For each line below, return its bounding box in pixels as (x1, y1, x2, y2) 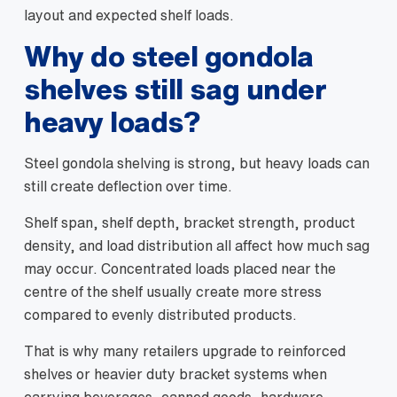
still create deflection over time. (24, 179, 232, 193)
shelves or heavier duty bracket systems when (24, 367, 327, 381)
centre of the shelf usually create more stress (24, 284, 322, 299)
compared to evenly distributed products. (24, 307, 297, 322)
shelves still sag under (24, 75, 327, 103)
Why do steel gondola (24, 43, 314, 70)
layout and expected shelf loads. (24, 8, 234, 22)
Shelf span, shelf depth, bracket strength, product (24, 215, 355, 230)
